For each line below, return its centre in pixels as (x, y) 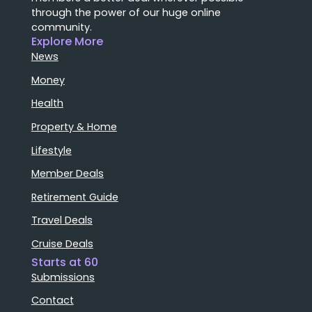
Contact (52, 301)
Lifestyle (51, 150)
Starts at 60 (64, 262)
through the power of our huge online (126, 13)
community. (61, 28)
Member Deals (67, 174)
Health (47, 103)
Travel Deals (62, 220)
